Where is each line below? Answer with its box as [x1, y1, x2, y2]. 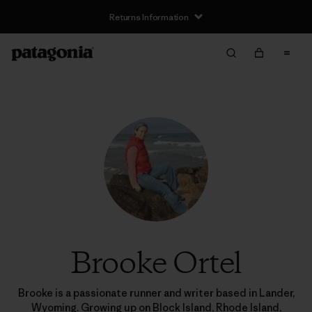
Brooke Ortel [70, 244, 242, 286]
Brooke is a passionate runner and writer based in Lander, [17, 286, 295, 299]
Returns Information [109, 10, 189, 23]
